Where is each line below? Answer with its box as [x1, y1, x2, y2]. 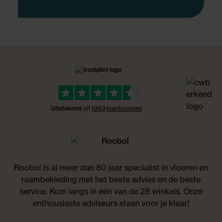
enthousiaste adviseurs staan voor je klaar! [33, 198, 189, 208]
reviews [120, 105, 142, 112]
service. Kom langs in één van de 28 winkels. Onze [19, 186, 203, 196]
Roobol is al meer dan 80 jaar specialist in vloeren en [14, 163, 208, 172]
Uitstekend [51, 105, 81, 112]
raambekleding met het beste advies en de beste [21, 174, 201, 184]
